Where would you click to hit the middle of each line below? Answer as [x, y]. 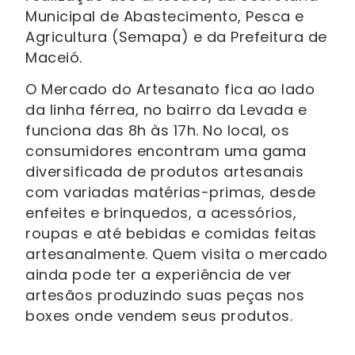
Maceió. [54, 57]
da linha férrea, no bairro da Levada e [166, 110]
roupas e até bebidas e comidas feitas [171, 234]
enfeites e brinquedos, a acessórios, [161, 213]
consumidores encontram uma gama [166, 151]
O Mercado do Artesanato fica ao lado [170, 90]
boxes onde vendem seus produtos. [159, 316]
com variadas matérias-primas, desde [171, 193]
